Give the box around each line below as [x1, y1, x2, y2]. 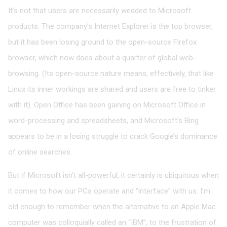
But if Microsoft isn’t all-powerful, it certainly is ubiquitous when [8, 171, 219, 180]
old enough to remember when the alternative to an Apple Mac [8, 202, 216, 212]
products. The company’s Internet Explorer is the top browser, [8, 22, 213, 31]
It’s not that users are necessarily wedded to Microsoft [8, 6, 191, 16]
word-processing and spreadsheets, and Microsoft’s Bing [8, 116, 199, 126]
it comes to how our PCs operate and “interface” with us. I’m [8, 186, 210, 196]
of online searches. [8, 147, 72, 157]
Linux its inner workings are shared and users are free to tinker [8, 85, 216, 94]
